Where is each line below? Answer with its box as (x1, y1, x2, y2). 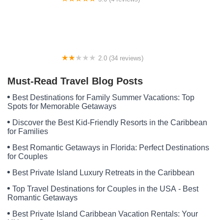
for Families (7, 127, 48, 136)
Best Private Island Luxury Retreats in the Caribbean (12, 168, 194, 177)
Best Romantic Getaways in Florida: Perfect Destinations (12, 143, 209, 152)
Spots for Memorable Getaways (7, 102, 116, 111)
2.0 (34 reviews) (98, 55, 143, 62)
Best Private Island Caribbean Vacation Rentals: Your (12, 210, 198, 219)
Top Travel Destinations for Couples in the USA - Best (12, 185, 198, 193)
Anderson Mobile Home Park (7, 64, 108, 73)
